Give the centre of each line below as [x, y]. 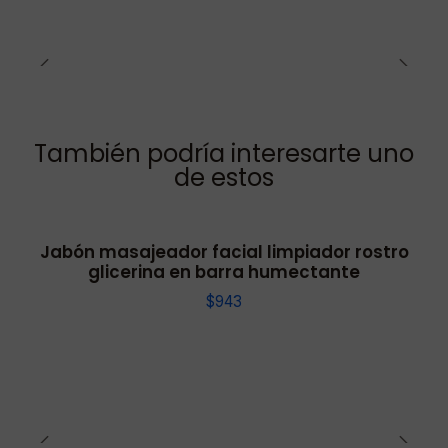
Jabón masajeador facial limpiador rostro [224, 252]
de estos [224, 178]
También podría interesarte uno [224, 154]
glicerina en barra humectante [224, 272]
